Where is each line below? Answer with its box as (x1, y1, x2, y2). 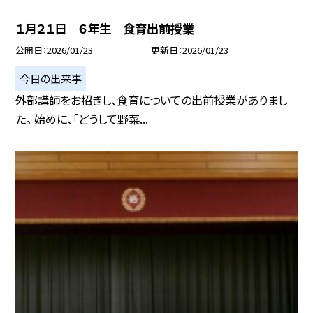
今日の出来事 (20, 70, 82, 86)
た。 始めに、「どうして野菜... (15, 110, 149, 128)
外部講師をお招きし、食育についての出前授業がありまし (15, 92, 288, 109)
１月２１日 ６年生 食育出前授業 (15, 20, 195, 38)
